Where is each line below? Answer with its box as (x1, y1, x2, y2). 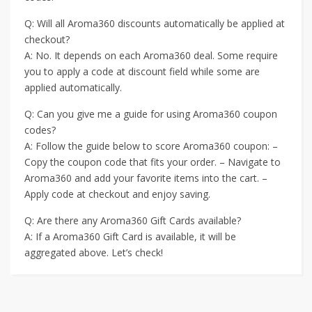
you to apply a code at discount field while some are (24, 65, 260, 78)
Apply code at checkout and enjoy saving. (24, 187, 210, 201)
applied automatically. (24, 81, 122, 94)
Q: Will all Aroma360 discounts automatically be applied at (24, 17, 285, 30)
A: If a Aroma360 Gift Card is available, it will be (24, 230, 236, 243)
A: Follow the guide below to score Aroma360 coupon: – (24, 139, 278, 153)
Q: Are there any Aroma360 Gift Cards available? (24, 214, 241, 227)
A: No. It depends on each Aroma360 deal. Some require (24, 49, 278, 62)
